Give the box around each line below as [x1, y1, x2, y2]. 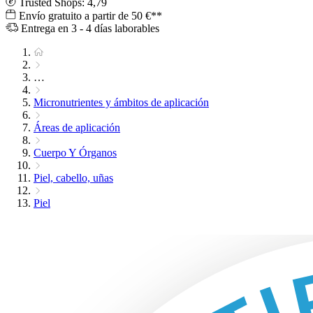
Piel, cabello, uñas [34, 172, 113, 184]
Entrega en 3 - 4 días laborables [18, 22, 159, 35]
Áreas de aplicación [34, 122, 120, 134]
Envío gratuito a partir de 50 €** [16, 10, 162, 22]
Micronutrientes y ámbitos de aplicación [34, 96, 209, 109]
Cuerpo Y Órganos [34, 147, 117, 159]
